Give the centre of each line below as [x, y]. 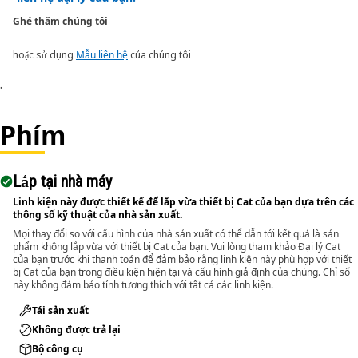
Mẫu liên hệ [102, 55]
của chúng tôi [159, 55]
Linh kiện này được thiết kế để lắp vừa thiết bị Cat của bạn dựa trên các [183, 202]
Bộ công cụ [58, 349]
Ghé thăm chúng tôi [60, 21]
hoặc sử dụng [44, 55]
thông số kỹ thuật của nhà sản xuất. [97, 215]
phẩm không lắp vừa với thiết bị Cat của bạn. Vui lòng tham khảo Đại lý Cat [177, 247]
